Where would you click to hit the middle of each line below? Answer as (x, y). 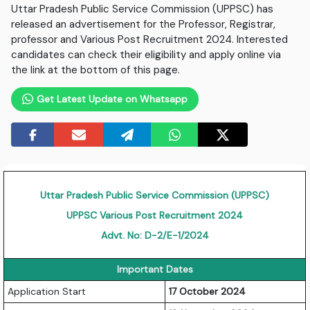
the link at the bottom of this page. (96, 70)
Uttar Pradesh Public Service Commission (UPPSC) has (143, 9)
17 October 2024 (208, 291)
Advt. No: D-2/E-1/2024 (155, 235)
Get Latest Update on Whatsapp (110, 99)
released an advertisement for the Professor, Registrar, (144, 24)
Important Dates (155, 269)
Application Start (47, 291)
